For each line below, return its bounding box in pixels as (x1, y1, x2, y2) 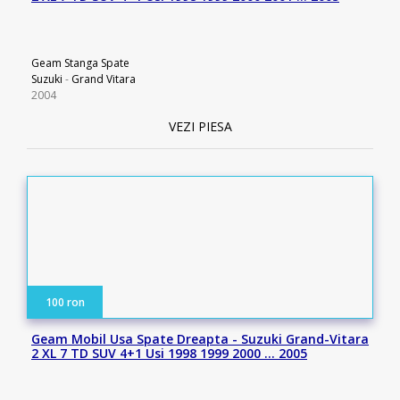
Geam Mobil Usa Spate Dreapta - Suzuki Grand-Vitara (31, 330, 369, 347)
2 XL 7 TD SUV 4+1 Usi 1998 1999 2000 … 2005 (31, 345, 307, 362)
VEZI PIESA (168, 118, 232, 135)
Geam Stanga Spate (31, 55, 129, 71)
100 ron (46, 295, 85, 310)
